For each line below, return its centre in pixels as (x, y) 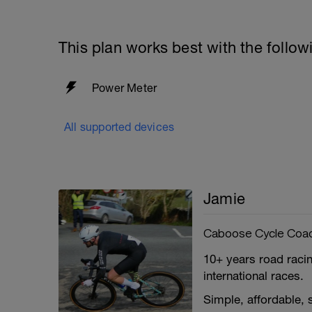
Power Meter (125, 88)
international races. (253, 276)
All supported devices (119, 127)
